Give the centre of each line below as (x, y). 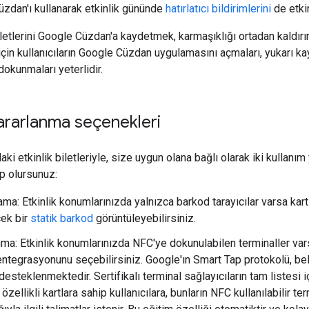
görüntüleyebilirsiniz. (144, 218)
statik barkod (62, 218)
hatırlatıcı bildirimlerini (218, 8)
